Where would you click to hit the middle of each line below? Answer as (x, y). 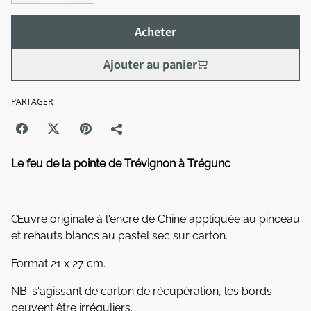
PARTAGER (32, 102)
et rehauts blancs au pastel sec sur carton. (119, 236)
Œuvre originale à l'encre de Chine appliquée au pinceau (155, 219)
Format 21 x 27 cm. (58, 264)
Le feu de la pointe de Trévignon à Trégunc (121, 164)
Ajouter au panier (150, 64)
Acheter (155, 32)
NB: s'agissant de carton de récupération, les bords (142, 292)
